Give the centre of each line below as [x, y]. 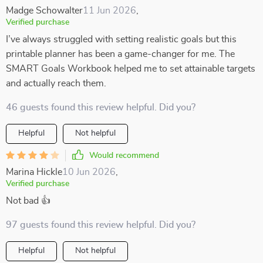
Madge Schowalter [44, 11]
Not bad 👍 [28, 201]
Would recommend [124, 156]
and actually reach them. [56, 83]
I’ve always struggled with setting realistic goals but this [121, 39]
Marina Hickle [34, 172]
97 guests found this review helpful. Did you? [101, 225]
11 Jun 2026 [109, 11]
